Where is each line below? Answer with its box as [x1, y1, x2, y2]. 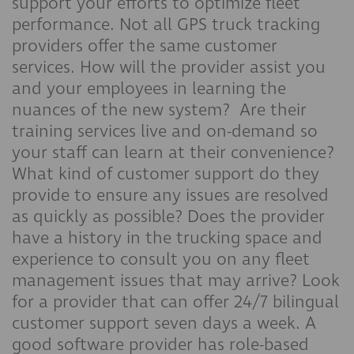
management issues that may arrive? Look [12, 269, 340, 293]
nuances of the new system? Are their [12, 98, 307, 122]
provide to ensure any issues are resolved [12, 183, 329, 208]
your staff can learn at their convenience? [12, 141, 334, 165]
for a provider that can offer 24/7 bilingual [12, 290, 339, 314]
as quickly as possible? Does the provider [12, 205, 325, 229]
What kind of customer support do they [12, 162, 319, 186]
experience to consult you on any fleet [12, 247, 310, 272]
